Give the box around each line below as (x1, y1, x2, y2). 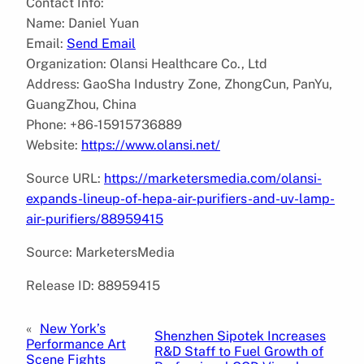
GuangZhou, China (26, 96, 136, 112)
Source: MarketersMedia (26, 244, 175, 260)
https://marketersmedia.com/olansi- (104, 170, 322, 186)
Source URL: (26, 170, 104, 186)
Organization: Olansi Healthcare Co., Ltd (26, 55, 267, 71)
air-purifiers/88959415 (26, 210, 163, 227)
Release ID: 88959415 (26, 277, 160, 293)
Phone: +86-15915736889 (26, 116, 182, 132)
